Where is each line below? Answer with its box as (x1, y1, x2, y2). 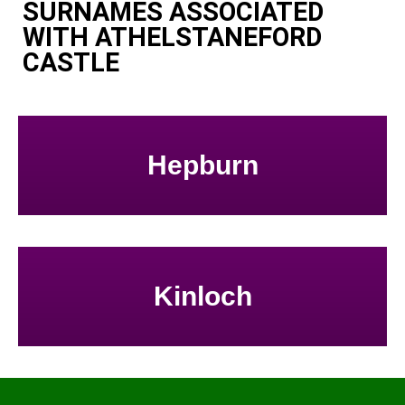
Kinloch (153, 281, 252, 312)
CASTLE (23, 46, 119, 78)
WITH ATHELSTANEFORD (23, 21, 322, 52)
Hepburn (146, 150, 259, 181)
